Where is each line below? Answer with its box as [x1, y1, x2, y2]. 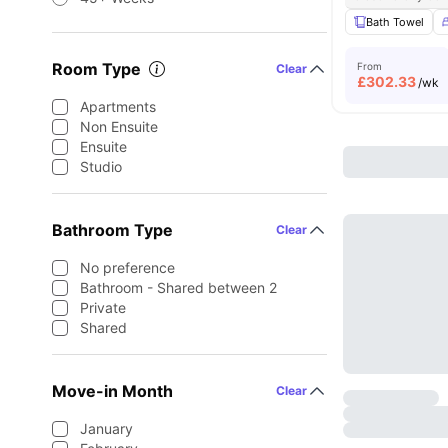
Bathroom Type [52, 220, 173, 240]
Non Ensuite [80, 118, 158, 135]
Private [80, 299, 126, 316]
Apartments [80, 98, 156, 115]
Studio [80, 158, 122, 175]
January [80, 420, 133, 437]
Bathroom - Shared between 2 [80, 279, 277, 296]
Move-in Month [52, 381, 173, 401]
